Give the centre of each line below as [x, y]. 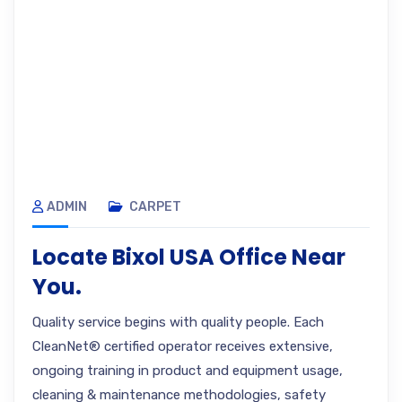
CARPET [155, 207]
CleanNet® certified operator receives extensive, [183, 346]
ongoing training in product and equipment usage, [188, 371]
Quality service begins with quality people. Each [178, 322]
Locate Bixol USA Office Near [189, 257]
